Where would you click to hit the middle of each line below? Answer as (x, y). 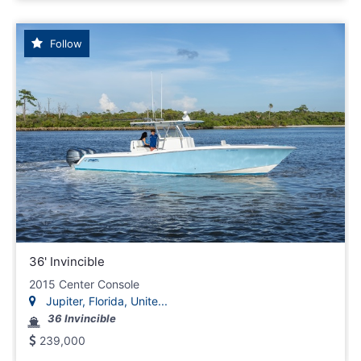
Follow (64, 44)
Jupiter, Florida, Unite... (105, 301)
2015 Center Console (84, 284)
